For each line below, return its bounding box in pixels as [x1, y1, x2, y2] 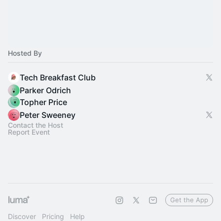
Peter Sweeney [20, 110, 75, 120]
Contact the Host [8, 121, 63, 129]
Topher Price [20, 97, 67, 107]
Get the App [170, 196, 208, 204]
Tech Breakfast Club [20, 73, 96, 82]
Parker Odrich [20, 85, 71, 95]
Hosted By [8, 49, 42, 57]
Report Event [8, 128, 50, 136]
